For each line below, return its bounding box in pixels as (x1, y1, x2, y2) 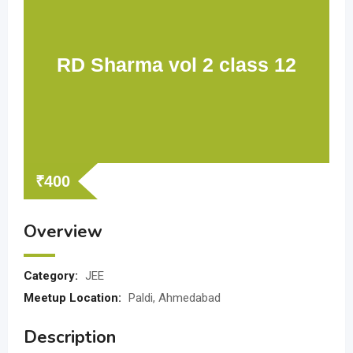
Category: (24, 269, 81, 283)
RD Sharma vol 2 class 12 (56, 54, 296, 76)
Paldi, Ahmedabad (128, 291, 221, 305)
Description (24, 325, 116, 349)
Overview (24, 220, 102, 243)
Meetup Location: (24, 291, 124, 305)
